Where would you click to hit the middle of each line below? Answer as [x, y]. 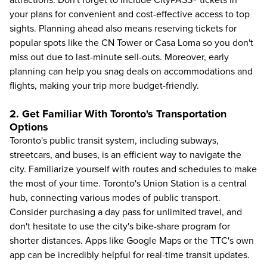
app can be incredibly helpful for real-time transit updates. [130, 255]
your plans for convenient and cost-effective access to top [130, 14]
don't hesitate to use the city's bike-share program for [120, 226]
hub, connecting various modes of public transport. [115, 198]
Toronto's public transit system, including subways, [114, 141]
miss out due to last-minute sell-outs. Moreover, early [119, 57]
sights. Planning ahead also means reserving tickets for [123, 29]
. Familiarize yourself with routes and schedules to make [140, 169]
